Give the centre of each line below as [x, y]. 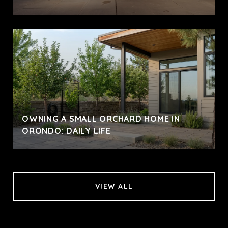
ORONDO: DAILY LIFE [66, 131]
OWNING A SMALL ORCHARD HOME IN [101, 118]
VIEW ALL [114, 186]
